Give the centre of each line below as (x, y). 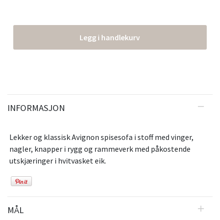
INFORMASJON (36, 108)
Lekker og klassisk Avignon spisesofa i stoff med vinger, (101, 137)
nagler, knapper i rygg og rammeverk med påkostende (100, 149)
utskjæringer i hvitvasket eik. (58, 161)
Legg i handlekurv (110, 38)
